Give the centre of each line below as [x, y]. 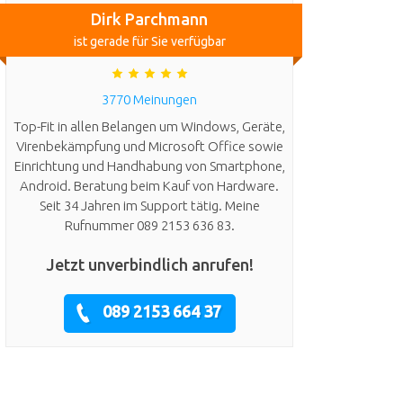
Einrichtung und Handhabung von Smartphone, [149, 166]
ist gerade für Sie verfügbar [149, 41]
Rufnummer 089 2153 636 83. [149, 225]
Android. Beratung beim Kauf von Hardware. [149, 185]
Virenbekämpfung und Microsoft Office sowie [149, 146]
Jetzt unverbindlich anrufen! [149, 264]
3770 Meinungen [149, 100]
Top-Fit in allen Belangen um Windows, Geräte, [149, 126]
